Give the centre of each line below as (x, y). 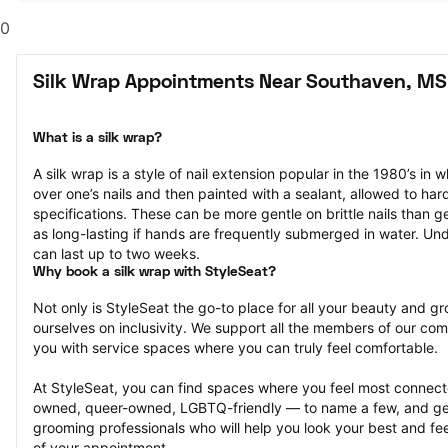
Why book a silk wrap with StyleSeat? (154, 272)
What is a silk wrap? (97, 138)
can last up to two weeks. (116, 253)
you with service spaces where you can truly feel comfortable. (235, 347)
